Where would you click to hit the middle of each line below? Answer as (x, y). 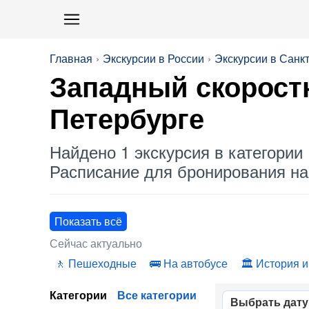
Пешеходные (102, 263)
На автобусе (196, 263)
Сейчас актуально (96, 243)
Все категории (157, 295)
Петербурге (127, 119)
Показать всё (88, 221)
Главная (71, 58)
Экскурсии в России (153, 58)
